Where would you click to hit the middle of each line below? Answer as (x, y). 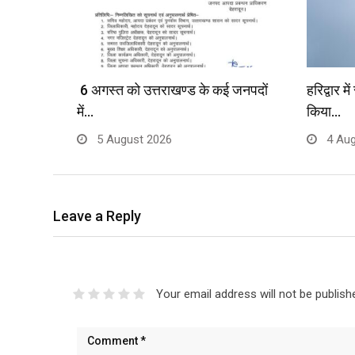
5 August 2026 (133, 140)
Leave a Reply (97, 216)
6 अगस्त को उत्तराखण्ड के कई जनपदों (172, 90)
